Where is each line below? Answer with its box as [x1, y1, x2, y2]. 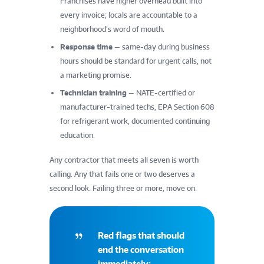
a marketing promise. [60, 71, 131, 80]
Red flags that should [97, 230, 184, 241]
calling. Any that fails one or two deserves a [49, 170, 195, 179]
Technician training [60, 88, 127, 98]
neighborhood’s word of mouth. [60, 25, 164, 34]
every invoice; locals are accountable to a [60, 11, 197, 20]
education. [60, 131, 95, 140]
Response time [60, 42, 113, 52]
